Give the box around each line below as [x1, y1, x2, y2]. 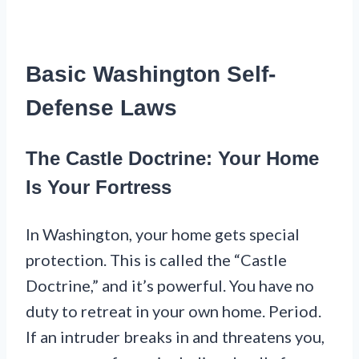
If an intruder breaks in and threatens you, [26, 326, 325, 346]
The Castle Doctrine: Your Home [26, 147, 319, 169]
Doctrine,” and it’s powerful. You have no [26, 275, 314, 295]
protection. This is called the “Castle [26, 249, 287, 269]
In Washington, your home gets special [26, 224, 300, 244]
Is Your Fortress [26, 175, 171, 198]
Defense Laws [26, 95, 177, 120]
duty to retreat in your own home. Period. [26, 301, 321, 321]
